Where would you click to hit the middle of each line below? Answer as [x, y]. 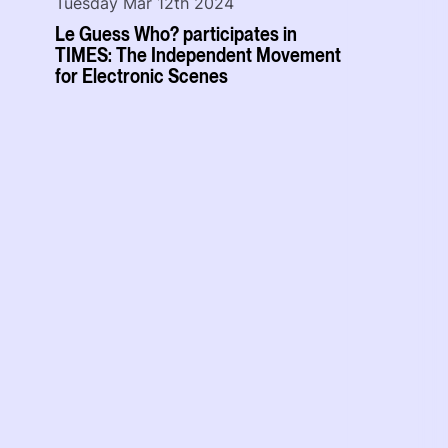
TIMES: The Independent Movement [198, 54]
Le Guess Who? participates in [176, 33]
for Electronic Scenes [142, 75]
